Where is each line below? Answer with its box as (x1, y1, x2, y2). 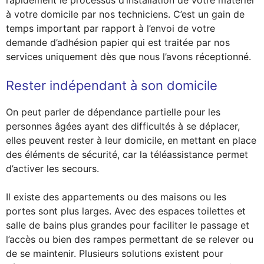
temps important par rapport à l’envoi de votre (6, 22, 215, 34)
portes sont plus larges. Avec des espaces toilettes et (6, 205, 246, 217)
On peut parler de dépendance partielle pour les (6, 106, 220, 118)
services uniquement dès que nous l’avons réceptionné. (6, 51, 251, 62)
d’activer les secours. (6, 163, 99, 174)
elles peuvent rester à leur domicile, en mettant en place (6, 134, 256, 146)
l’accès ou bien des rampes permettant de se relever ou (6, 233, 253, 245)
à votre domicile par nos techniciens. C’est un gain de (6, 8, 245, 20)
